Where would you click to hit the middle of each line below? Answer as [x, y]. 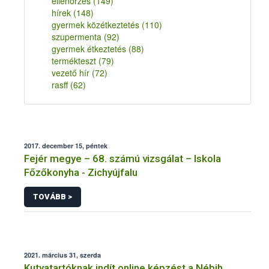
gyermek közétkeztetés [97, 25]
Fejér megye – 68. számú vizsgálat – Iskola [122, 159]
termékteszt [75, 61]
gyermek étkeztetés [90, 49]
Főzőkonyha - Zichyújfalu [81, 172]
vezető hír [72, 73]
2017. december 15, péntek [66, 146]
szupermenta [78, 37]
